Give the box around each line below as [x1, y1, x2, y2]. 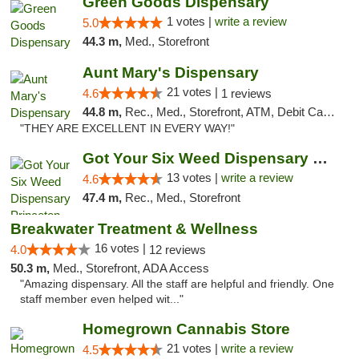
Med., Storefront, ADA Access [53, 261, 209, 275]
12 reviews [149, 243, 206, 256]
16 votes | [95, 241, 149, 255]
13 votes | [166, 171, 221, 184]
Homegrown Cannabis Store [82, 321, 290, 337]
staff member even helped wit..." [20, 293, 184, 305]
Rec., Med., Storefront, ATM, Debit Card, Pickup [124, 105, 323, 119]
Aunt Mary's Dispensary [82, 64, 259, 81]
